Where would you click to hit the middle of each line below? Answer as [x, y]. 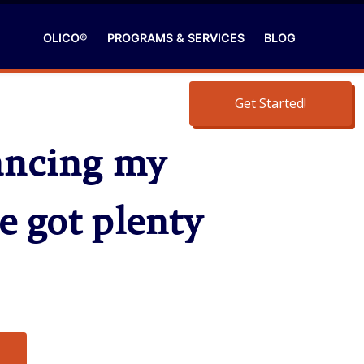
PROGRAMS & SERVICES [176, 38]
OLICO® [65, 38]
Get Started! [271, 103]
